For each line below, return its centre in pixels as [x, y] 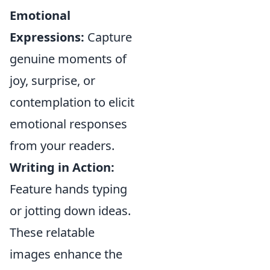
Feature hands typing [68, 189]
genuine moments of [68, 59]
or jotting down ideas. [70, 211]
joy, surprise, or [52, 81]
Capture [108, 37]
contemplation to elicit [72, 102]
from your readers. [62, 146]
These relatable [52, 233]
